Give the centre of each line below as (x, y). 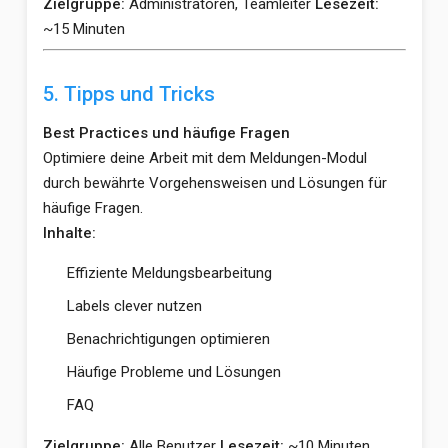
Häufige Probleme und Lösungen (173, 372)
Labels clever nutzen (134, 306)
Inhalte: (69, 233)
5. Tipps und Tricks (128, 94)
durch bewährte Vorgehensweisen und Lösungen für (214, 183)
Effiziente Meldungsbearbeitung (169, 273)
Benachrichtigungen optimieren (168, 339)
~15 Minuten (83, 28)
